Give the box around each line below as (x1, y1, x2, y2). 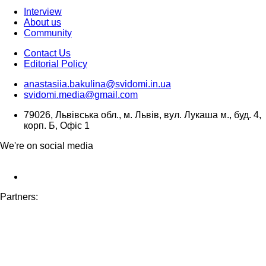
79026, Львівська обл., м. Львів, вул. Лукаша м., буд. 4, (24, 110, 261, 121)
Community (24, 28, 72, 39)
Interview (24, 7, 62, 17)
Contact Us (24, 48, 71, 59)
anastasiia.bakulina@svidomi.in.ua (24, 79, 171, 90)
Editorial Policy (24, 59, 87, 69)
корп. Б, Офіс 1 (24, 121, 90, 131)
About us (24, 17, 61, 28)
